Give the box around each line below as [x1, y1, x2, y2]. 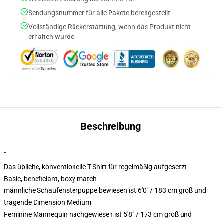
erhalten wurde [28, 33, 74, 40]
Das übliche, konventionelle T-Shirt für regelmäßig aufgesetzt [4, 163, 187, 171]
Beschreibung [80, 120, 141, 132]
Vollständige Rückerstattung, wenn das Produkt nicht [28, 23, 191, 31]
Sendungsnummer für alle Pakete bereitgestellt [28, 9, 170, 17]
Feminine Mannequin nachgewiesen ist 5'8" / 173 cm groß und [4, 210, 192, 218]
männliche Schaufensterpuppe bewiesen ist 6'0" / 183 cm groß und [4, 186, 206, 194]
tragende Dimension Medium [4, 198, 91, 206]
